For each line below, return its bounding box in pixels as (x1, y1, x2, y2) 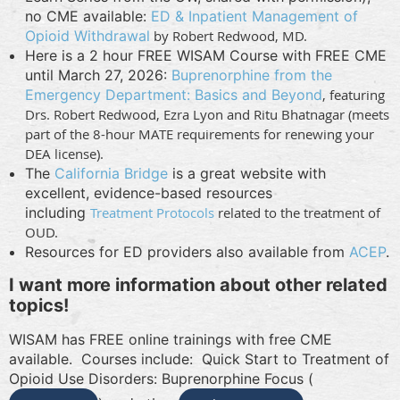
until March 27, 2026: (25, 65, 171, 84)
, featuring (322, 85, 385, 104)
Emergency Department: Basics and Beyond (25, 85, 322, 104)
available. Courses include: (9, 349, 202, 368)
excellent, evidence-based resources (25, 183, 272, 202)
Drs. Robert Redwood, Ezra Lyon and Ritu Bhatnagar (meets (25, 104, 389, 123)
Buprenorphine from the (171, 65, 332, 84)
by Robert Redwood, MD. (150, 26, 307, 45)
